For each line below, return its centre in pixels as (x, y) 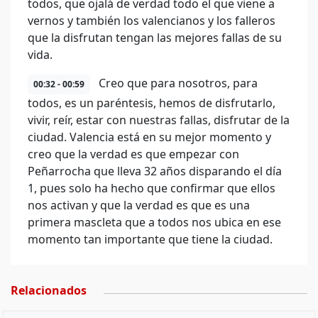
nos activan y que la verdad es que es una (139, 205)
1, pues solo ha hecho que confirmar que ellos (152, 188)
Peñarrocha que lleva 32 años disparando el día (155, 171)
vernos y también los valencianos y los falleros (152, 21)
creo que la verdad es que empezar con (133, 154)
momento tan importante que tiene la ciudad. (150, 239)
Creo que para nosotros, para (177, 83)
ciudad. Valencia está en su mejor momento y (149, 137)
